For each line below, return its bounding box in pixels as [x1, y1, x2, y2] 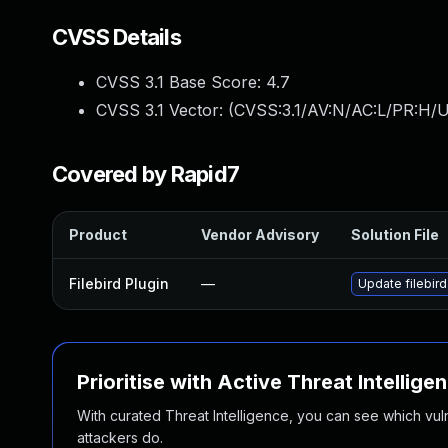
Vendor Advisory [201, 226, 319, 243]
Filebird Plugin [69, 275, 169, 292]
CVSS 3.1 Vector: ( [96, 100, 234, 120]
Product [69, 226, 127, 243]
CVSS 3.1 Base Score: [96, 72, 266, 92]
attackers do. [77, 429, 163, 446]
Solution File [351, 226, 439, 243]
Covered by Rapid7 [52, 161, 240, 187]
